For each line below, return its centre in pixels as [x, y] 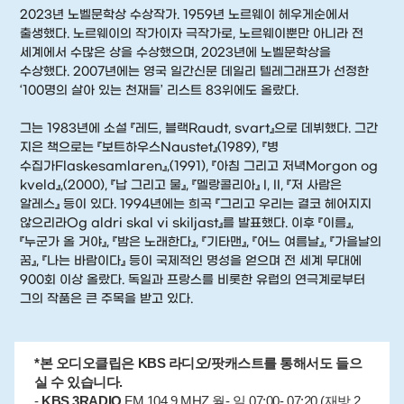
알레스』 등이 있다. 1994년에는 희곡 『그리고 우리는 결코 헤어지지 [196, 204]
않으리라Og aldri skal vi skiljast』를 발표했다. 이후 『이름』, [187, 223]
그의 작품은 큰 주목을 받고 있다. [107, 299]
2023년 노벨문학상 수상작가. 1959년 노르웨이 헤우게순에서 [185, 15]
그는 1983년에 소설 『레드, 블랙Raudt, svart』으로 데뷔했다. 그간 [199, 129]
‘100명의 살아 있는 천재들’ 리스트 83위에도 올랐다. [160, 91]
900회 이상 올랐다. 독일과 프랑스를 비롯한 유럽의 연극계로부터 [193, 280]
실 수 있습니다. [79, 382]
